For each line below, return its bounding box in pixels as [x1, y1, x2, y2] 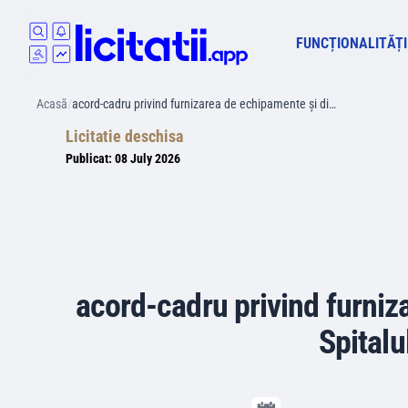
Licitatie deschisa [66, 127, 183, 146]
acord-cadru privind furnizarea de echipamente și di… [72, 97, 336, 111]
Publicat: [66, 151, 115, 166]
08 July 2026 [115, 151, 180, 166]
